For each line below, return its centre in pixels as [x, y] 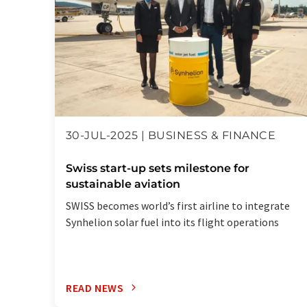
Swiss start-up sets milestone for [158, 169]
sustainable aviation [123, 184]
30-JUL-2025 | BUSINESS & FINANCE [171, 136]
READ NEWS [95, 287]
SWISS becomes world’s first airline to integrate [178, 206]
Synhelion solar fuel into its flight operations [172, 222]
